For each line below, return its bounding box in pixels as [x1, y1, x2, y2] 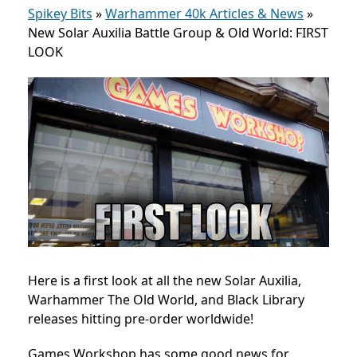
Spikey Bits [28, 5, 92, 22]
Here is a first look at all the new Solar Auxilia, [28, 271, 301, 289]
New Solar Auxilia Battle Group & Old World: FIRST [28, 24, 328, 41]
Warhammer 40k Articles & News [105, 5, 304, 22]
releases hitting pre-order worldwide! [28, 309, 253, 328]
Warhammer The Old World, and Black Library [28, 290, 304, 308]
